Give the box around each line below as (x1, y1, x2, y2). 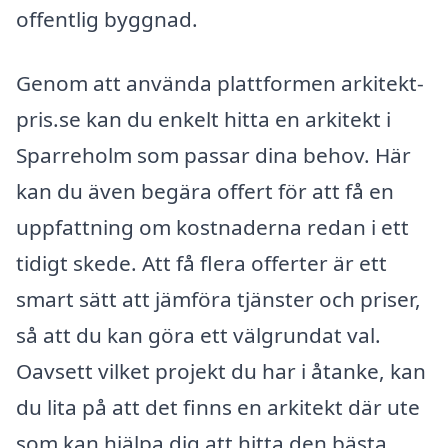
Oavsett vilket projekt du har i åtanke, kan (16, 356, 426, 385)
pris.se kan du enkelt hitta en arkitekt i (16, 104, 391, 133)
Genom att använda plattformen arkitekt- (16, 68, 424, 97)
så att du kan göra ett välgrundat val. (16, 320, 381, 349)
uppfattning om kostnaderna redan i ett (16, 212, 409, 241)
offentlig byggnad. (16, 5, 198, 33)
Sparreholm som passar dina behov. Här (16, 140, 411, 169)
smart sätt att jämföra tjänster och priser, (16, 284, 421, 313)
